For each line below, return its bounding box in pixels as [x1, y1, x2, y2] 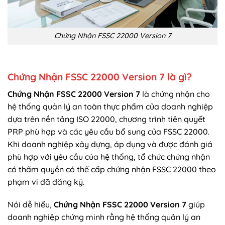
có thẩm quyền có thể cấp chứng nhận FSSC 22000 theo [8, 164, 216, 174]
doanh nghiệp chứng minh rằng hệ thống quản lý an [8, 212, 200, 222]
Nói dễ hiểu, [8, 199, 54, 210]
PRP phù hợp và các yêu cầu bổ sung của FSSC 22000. [8, 126, 209, 137]
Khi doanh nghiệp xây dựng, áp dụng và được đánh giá [8, 139, 212, 149]
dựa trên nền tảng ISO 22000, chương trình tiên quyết [8, 114, 205, 124]
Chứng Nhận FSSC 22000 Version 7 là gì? [8, 71, 192, 83]
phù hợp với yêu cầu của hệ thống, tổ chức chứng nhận [8, 151, 210, 162]
